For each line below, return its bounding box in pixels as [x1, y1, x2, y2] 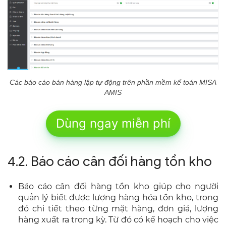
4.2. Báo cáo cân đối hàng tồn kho [8, 152, 212, 170]
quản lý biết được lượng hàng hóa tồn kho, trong [18, 192, 218, 202]
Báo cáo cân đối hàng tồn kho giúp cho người [18, 181, 218, 191]
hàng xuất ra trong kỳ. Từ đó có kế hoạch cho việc [18, 214, 218, 224]
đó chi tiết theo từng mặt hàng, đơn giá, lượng [18, 203, 218, 213]
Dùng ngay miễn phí [55, 116, 171, 131]
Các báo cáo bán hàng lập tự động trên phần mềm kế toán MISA [10, 78, 216, 86]
